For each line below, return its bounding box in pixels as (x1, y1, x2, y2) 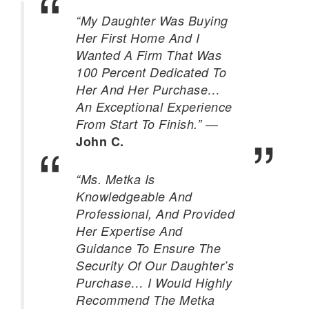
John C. (76, 132, 124, 150)
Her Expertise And (76, 222, 183, 239)
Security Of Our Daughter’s (76, 257, 234, 274)
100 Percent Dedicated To (76, 63, 226, 81)
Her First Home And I (76, 29, 199, 46)
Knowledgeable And (76, 188, 192, 205)
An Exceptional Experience (76, 98, 232, 115)
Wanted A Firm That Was (76, 46, 221, 63)
